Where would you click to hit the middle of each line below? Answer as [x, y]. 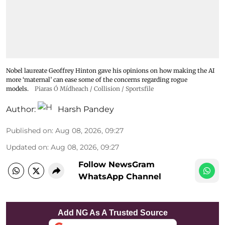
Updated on [27, 147]
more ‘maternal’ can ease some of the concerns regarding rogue [97, 80]
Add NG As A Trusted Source [113, 213]
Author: [21, 109]
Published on [29, 131]
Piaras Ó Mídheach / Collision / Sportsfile [94, 89]
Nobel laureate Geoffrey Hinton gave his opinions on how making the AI [110, 71]
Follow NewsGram [117, 164]
